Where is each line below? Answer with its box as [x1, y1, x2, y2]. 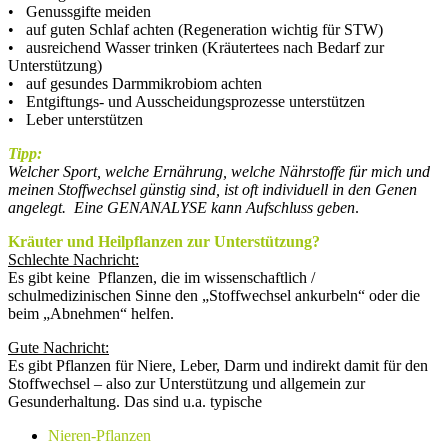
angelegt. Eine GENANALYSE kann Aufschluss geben [8, 198, 355, 216]
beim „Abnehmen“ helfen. [8, 304, 174, 322]
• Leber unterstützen [8, 110, 143, 128]
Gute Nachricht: [8, 338, 109, 356]
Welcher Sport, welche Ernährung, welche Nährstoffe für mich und [8, 162, 430, 180]
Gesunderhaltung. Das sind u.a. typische [8, 392, 262, 410]
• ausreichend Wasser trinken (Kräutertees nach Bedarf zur [8, 38, 384, 56]
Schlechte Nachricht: [8, 250, 139, 268]
